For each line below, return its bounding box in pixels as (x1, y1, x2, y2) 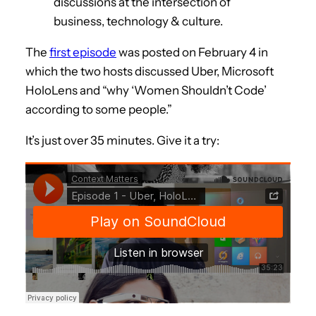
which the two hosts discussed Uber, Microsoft (25, 63, 274, 78)
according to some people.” (25, 102, 172, 116)
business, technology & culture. (54, 13, 223, 28)
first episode (49, 44, 116, 59)
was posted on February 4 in (116, 44, 268, 59)
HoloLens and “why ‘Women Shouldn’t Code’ (25, 83, 267, 97)
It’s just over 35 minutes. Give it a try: (25, 133, 219, 147)
